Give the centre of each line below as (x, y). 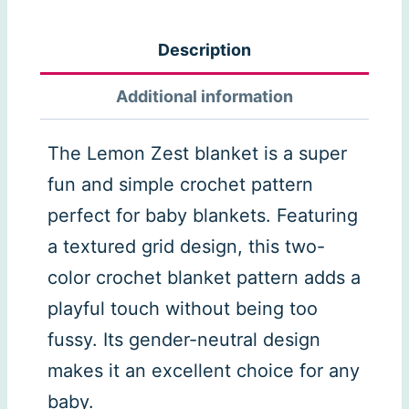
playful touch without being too (183, 309)
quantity (63, 63)
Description (204, 50)
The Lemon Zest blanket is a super (197, 154)
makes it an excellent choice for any (204, 371)
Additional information (204, 97)
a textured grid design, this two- (186, 247)
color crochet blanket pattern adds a (204, 278)
